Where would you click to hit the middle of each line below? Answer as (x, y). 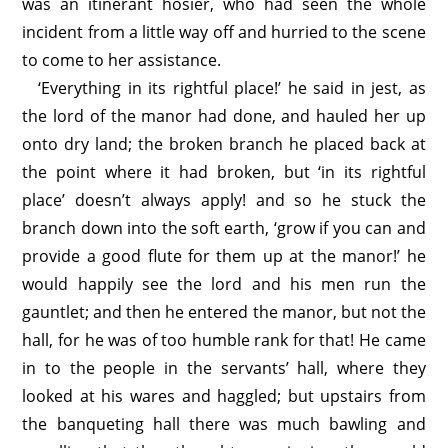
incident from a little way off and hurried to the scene (224, 32)
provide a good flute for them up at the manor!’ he (224, 256)
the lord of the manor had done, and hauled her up (224, 116)
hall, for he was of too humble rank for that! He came (224, 340)
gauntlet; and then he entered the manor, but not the (224, 312)
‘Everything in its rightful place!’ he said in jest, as (232, 88)
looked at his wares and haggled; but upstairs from (224, 396)
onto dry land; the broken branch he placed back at (224, 144)
